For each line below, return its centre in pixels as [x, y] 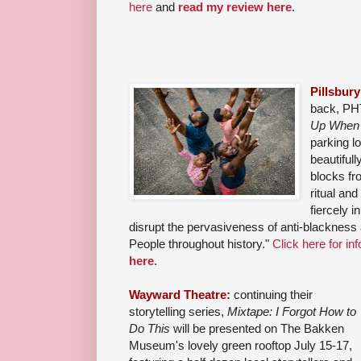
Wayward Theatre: [181, 295]
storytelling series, [178, 312]
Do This [149, 329]
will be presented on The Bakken [257, 329]
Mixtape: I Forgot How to [292, 312]
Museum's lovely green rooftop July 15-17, [241, 346]
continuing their [273, 295]
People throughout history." [201, 244]
